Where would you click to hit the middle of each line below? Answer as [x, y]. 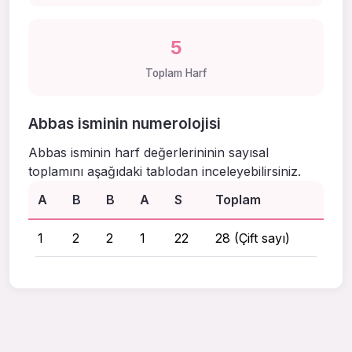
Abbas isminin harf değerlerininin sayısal [148, 152]
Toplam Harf [176, 73]
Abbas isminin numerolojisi [125, 124]
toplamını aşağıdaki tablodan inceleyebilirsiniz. [165, 171]
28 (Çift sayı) [253, 238]
